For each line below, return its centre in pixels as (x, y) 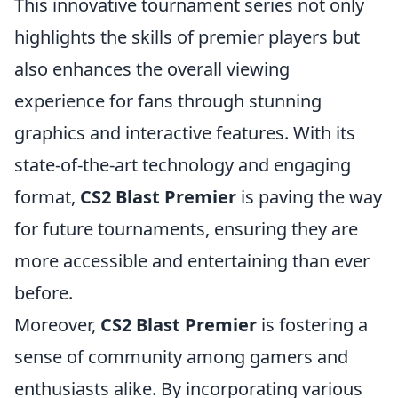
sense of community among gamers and (181, 357)
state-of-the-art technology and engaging (183, 165)
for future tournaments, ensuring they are (186, 229)
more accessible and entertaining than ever (192, 261)
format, (47, 197)
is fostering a (312, 325)
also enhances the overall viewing (152, 69)
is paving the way (309, 197)
